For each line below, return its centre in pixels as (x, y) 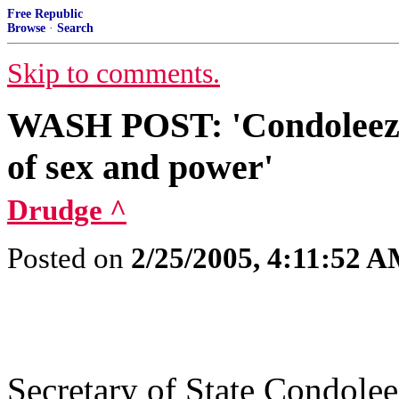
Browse (26, 28)
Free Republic (45, 14)
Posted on (69, 258)
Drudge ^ (67, 210)
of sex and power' (140, 167)
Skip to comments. (114, 73)
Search (75, 28)
